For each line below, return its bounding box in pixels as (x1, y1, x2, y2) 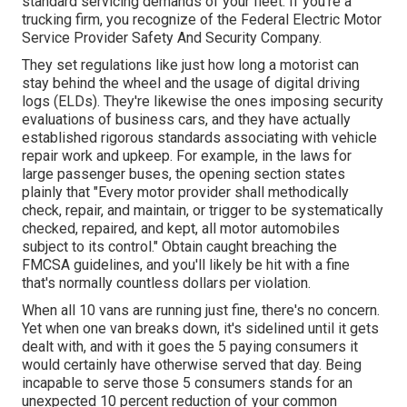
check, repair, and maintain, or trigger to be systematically (22, 202, 383, 220)
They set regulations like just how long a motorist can (22, 56, 359, 74)
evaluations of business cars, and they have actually (22, 111, 351, 129)
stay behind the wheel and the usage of (22, 74, 274, 93)
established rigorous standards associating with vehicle (22, 129, 377, 147)
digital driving (274, 74, 360, 93)
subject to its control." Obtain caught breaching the (22, 238, 337, 256)
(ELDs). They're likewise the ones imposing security (50, 93, 383, 111)
